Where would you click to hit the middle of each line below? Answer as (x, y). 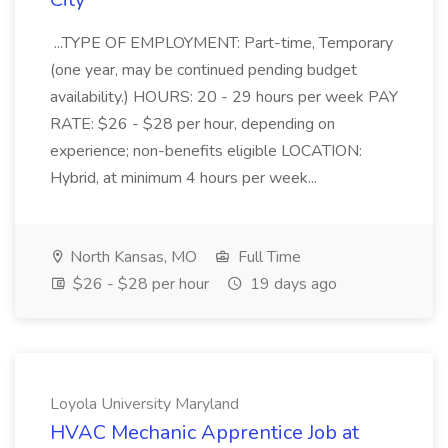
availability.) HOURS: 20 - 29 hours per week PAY (224, 97)
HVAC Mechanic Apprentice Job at (204, 432)
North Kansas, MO (131, 257)
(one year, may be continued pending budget (203, 70)
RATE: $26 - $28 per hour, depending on (192, 124)
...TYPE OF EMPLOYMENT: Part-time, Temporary (221, 43)
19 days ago (291, 284)
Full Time (267, 257)
